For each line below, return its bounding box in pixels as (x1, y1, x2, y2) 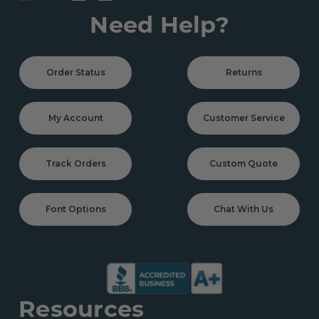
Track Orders (45, 157, 106, 169)
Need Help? (90, 10, 229, 38)
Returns (225, 66, 262, 78)
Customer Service (202, 112, 285, 123)
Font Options (45, 203, 106, 214)
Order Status (46, 66, 105, 78)
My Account (48, 112, 103, 123)
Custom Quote (209, 157, 278, 169)
